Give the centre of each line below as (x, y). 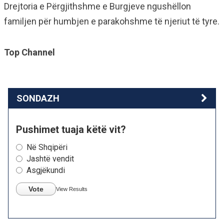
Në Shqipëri (47, 147)
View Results (72, 189)
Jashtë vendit (50, 158)
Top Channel (29, 52)
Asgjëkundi (46, 170)
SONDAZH (38, 98)
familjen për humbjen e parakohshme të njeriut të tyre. (112, 21)
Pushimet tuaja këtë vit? (71, 129)
